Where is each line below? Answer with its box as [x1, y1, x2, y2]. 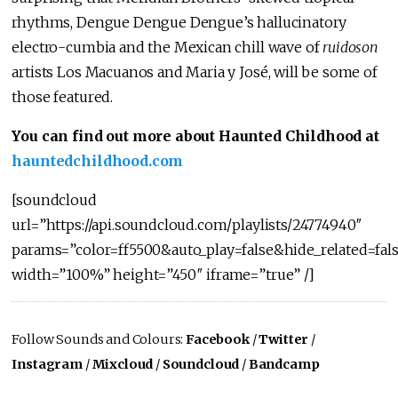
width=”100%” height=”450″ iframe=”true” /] [12, 266, 314, 284]
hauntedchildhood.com [12, 152, 184, 171]
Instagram [12, 356, 83, 373]
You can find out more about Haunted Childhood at [12, 127, 379, 146]
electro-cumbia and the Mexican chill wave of [12, 38, 323, 57]
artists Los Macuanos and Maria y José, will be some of [12, 63, 378, 82]
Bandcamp [248, 356, 320, 373]
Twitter [259, 331, 309, 348]
